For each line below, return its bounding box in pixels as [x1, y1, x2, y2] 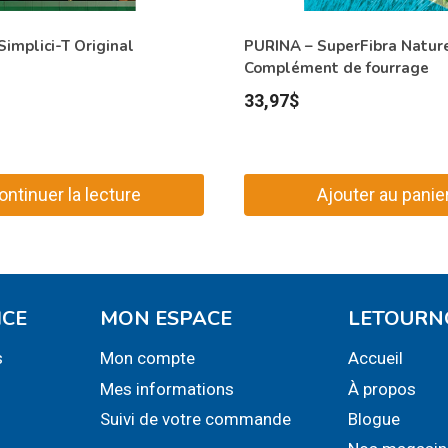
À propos [348, 379, 417, 400]
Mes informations [99, 379, 234, 400]
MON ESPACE [99, 305, 232, 333]
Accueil [348, 348, 404, 369]
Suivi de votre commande [99, 409, 291, 430]
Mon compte [99, 348, 195, 369]
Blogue [348, 409, 401, 430]
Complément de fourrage [244, 57, 429, 78]
